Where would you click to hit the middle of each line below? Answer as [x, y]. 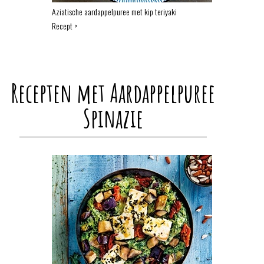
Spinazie [113, 118]
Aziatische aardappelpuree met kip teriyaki [114, 11]
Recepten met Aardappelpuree [113, 93]
